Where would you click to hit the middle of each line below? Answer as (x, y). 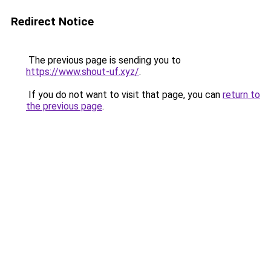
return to (241, 95)
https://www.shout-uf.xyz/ (83, 72)
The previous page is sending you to (103, 60)
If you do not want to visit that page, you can (124, 95)
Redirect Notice (52, 21)
